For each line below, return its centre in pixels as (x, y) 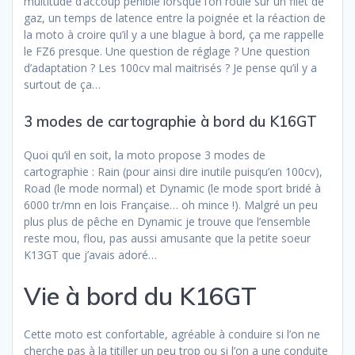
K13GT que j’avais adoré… (90, 255)
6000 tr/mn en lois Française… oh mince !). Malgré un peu (171, 205)
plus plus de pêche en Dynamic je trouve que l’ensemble (167, 222)
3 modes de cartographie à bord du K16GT (170, 122)
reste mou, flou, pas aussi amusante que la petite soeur (167, 239)
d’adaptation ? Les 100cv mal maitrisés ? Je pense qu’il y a (170, 68)
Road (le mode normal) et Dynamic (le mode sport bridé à (172, 189)
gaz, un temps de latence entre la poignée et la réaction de (175, 18)
